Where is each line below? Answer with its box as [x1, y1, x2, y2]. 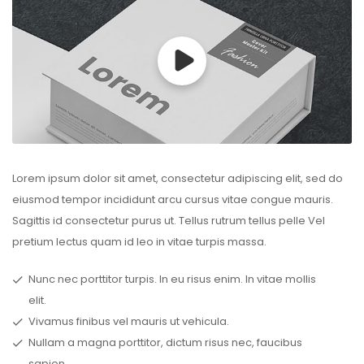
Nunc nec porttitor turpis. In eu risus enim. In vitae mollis [28, 271, 316, 288]
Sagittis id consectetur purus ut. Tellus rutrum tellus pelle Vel [12, 213, 325, 229]
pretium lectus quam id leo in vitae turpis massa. [12, 234, 266, 250]
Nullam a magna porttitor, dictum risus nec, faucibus [28, 335, 302, 351]
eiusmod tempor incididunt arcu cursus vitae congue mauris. [12, 192, 333, 208]
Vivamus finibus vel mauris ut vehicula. [28, 314, 229, 330]
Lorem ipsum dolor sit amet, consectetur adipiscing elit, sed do [12, 171, 343, 187]
